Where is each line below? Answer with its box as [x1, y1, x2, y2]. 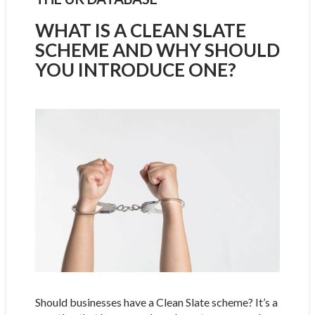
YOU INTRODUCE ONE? [34, 58, 236, 81]
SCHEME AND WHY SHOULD [34, 38, 280, 61]
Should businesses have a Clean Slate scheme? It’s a [34, 295, 278, 309]
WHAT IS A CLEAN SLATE [34, 18, 246, 41]
